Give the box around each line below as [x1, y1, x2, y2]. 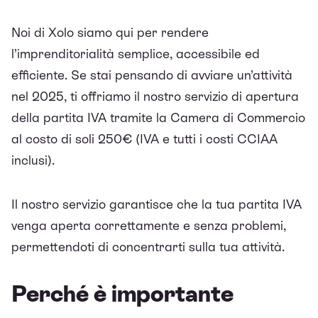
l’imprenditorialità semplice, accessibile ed [11, 45, 260, 61]
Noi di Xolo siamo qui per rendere [11, 24, 209, 40]
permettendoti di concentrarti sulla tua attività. [11, 238, 285, 254]
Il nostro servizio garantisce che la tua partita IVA [11, 196, 302, 212]
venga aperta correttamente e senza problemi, [11, 217, 286, 233]
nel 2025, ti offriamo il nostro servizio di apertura [11, 88, 299, 104]
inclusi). [11, 152, 55, 168]
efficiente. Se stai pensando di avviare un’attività [11, 67, 292, 82]
